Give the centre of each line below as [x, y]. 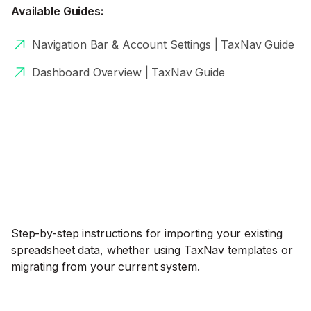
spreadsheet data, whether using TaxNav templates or [152, 250]
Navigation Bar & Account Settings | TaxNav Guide [163, 44]
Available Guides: [57, 11]
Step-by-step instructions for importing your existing [147, 233]
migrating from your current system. [106, 267]
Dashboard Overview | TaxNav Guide [128, 72]
